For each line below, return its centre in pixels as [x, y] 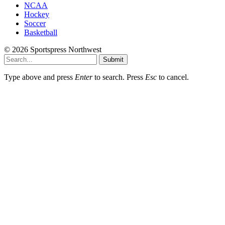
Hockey [37, 14]
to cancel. [173, 77]
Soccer [35, 23]
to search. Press [119, 77]
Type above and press [39, 77]
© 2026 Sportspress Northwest [53, 49]
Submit [113, 59]
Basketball [41, 32]
